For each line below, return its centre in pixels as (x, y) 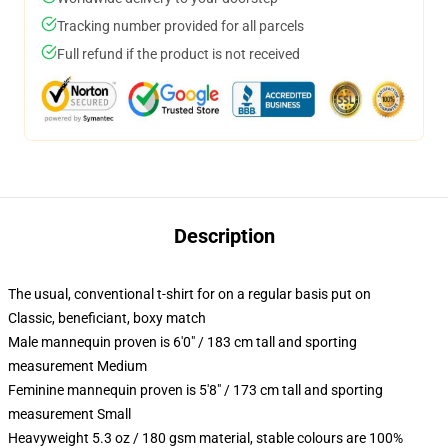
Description (224, 236)
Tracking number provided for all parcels (180, 26)
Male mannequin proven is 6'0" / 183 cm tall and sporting (182, 342)
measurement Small (69, 414)
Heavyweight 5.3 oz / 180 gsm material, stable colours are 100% (205, 438)
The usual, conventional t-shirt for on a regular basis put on (189, 294)
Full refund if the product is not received (178, 54)
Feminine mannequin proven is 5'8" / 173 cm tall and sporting (195, 390)
